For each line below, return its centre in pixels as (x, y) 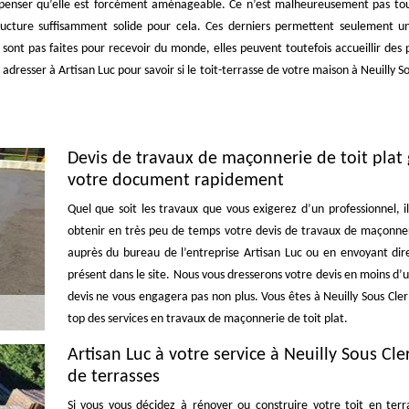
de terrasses (113, 377)
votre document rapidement (175, 181)
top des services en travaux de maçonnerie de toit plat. (207, 319)
